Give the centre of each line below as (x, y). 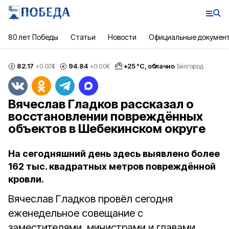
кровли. (26, 179)
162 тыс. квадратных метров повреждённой (112, 166)
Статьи (83, 37)
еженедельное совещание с (76, 213)
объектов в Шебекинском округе (107, 129)
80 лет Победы (33, 37)
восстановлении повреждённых (106, 116)
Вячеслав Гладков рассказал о (101, 104)
